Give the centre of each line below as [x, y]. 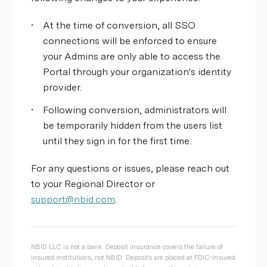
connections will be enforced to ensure [130, 41]
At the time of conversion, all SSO [119, 25]
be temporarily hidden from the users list [133, 125]
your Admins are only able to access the [132, 56]
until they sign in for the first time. [117, 141]
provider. [62, 87]
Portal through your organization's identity [137, 72]
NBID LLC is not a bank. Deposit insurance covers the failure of [127, 247]
